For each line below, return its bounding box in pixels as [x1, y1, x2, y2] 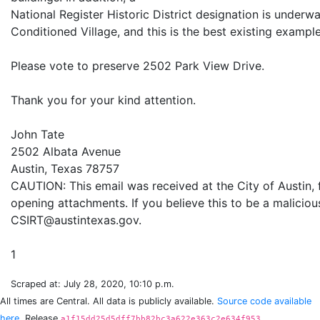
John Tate [11, 127, 68, 141]
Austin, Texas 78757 [11, 161, 123, 176]
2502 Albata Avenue [11, 144, 124, 159]
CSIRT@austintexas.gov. [11, 213, 149, 227]
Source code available [217, 296, 311, 306]
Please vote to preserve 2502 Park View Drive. [11, 59, 268, 73]
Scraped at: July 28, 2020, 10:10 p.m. [11, 279, 174, 289]
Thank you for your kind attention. [11, 93, 199, 107]
